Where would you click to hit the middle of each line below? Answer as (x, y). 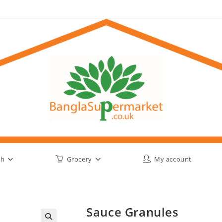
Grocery (79, 159)
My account (173, 159)
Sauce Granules (133, 212)
